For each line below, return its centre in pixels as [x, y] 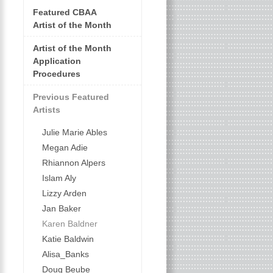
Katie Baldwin [68, 239]
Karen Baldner [69, 224]
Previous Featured [71, 97]
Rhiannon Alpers [73, 163]
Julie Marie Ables [74, 132]
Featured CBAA [64, 12]
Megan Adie [65, 147]
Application [57, 61]
